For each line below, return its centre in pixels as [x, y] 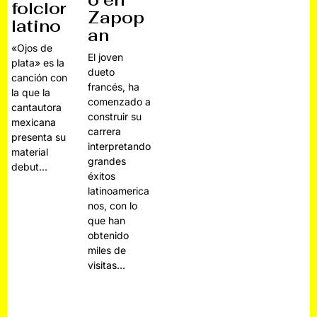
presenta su [39, 137]
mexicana [34, 122]
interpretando [120, 146]
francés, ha [114, 86]
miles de [107, 250]
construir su [115, 116]
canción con [40, 77]
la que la [31, 92]
